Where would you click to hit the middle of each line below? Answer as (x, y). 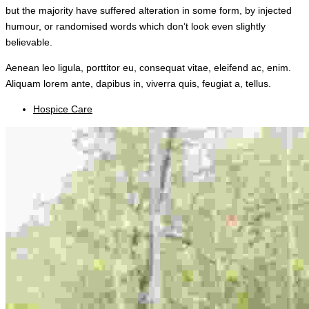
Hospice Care (63, 109)
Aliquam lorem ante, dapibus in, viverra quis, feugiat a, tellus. (138, 83)
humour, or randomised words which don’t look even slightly (136, 26)
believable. (29, 42)
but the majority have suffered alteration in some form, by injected (149, 10)
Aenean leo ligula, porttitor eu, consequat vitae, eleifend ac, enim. (148, 67)
